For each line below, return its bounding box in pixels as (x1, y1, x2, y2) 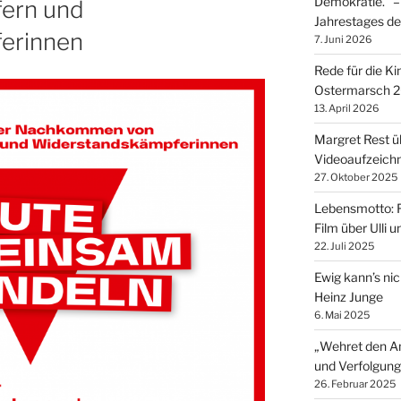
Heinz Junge (313, 288, 383, 304)
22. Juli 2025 (313, 239, 374, 252)
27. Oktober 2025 (313, 170, 397, 183)
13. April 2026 (313, 101, 380, 115)
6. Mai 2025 (313, 308, 370, 321)
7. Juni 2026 (313, 32, 372, 46)
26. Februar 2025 (313, 377, 396, 390)
